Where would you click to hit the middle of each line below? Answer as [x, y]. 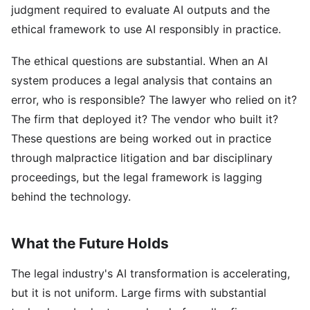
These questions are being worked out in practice [141, 138]
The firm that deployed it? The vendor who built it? [145, 119]
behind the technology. [71, 197]
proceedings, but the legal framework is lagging [137, 177]
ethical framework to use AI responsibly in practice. [146, 29]
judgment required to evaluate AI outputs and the [140, 10]
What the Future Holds [90, 243]
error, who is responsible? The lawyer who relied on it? [154, 100]
